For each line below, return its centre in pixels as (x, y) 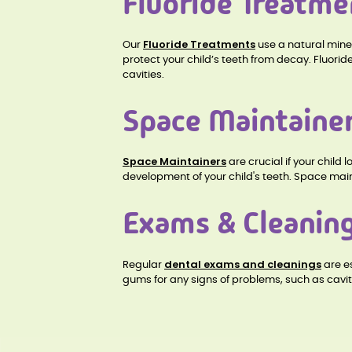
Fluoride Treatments (199, 45)
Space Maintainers (174, 162)
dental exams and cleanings (243, 264)
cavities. (143, 75)
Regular (143, 265)
